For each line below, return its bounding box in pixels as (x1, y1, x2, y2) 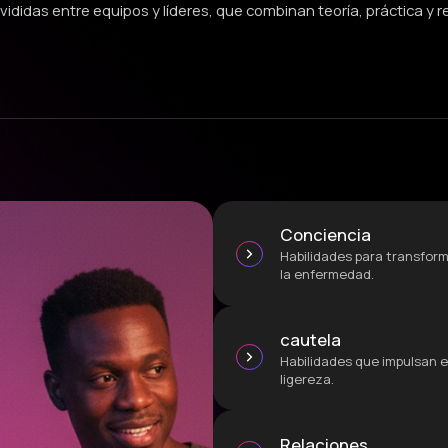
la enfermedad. (280, 265, 375, 284)
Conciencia (280, 223, 372, 247)
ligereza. (280, 370, 335, 389)
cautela (280, 328, 342, 352)
